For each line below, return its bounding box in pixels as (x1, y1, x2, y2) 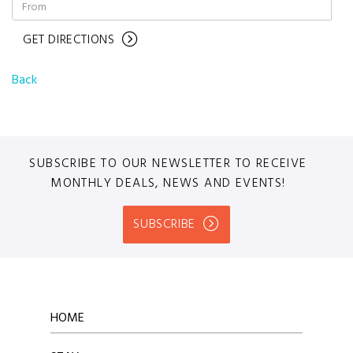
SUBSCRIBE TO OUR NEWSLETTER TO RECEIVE (29, 154, 307, 175)
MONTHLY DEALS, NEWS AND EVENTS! (50, 173, 286, 195)
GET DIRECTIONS (23, 30, 115, 51)
